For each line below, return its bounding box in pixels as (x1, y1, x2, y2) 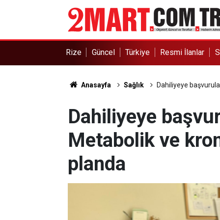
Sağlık (123, 81, 144, 89)
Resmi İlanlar (160, 48, 205, 57)
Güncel (91, 48, 115, 57)
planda (68, 152, 126, 175)
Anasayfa (79, 81, 111, 89)
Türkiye (125, 48, 150, 57)
